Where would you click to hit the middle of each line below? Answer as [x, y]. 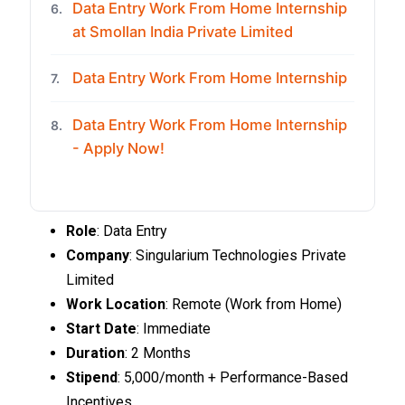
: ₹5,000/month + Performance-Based [233, 378]
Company [98, 256]
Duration [96, 353]
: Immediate [174, 329]
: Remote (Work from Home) [254, 305]
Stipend [92, 378]
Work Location [116, 305]
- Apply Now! [119, 149]
